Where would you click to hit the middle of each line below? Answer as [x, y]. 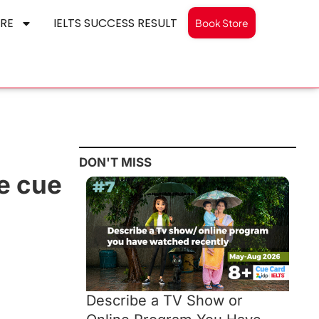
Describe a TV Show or [164, 300]
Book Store [222, 23]
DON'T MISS [115, 163]
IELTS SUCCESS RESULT [115, 23]
